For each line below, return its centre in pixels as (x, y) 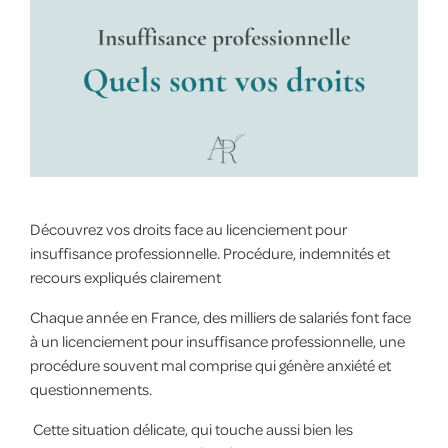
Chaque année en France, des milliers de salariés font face (220, 317)
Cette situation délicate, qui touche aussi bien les (191, 429)
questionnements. (90, 389)
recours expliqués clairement (125, 277)
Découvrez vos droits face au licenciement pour (188, 229)
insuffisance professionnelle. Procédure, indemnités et (209, 253)
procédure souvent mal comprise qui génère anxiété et (210, 365)
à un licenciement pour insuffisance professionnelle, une (217, 341)
